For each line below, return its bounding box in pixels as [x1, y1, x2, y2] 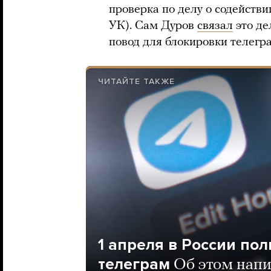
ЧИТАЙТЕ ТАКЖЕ [98, 76, 175, 87]
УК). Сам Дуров [109, 20, 197, 32]
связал [197, 20, 233, 32]
